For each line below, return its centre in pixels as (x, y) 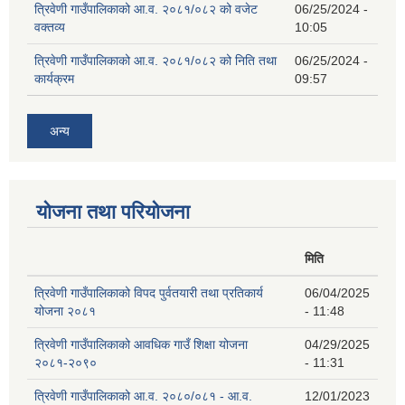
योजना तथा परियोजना (113, 212)
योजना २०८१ (65, 311)
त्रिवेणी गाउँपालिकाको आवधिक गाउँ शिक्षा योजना (141, 345)
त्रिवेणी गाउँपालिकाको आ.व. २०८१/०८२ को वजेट (146, 9)
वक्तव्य (50, 28)
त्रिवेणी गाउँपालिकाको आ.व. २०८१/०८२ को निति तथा (155, 61)
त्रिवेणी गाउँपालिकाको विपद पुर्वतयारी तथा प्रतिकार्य (149, 293)
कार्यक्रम (54, 79)
